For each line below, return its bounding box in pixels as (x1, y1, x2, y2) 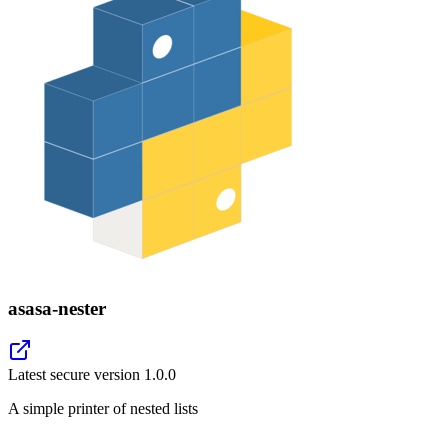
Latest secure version (8, 366, 144, 384)
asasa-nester (8, 297, 106, 319)
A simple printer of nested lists (8, 400, 198, 418)
